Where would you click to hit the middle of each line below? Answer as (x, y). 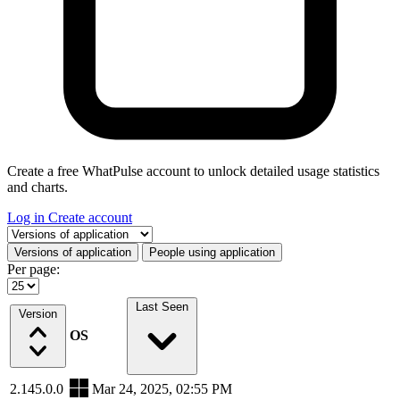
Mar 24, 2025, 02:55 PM (162, 388)
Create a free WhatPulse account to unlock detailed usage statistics (193, 171)
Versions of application (73, 252)
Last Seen (162, 306)
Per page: (33, 269)
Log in (28, 217)
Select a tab (38, 232)
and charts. (37, 187)
